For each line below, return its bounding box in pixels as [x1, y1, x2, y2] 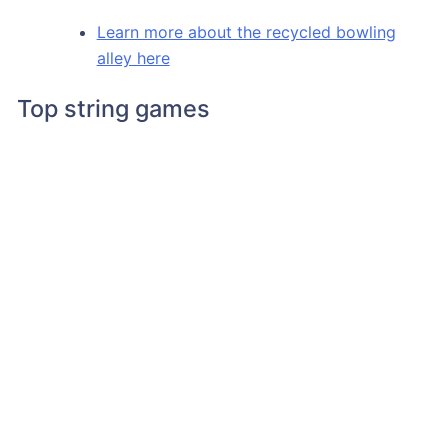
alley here [96, 47, 170, 68]
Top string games [16, 93, 210, 123]
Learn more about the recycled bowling [96, 21, 396, 42]
